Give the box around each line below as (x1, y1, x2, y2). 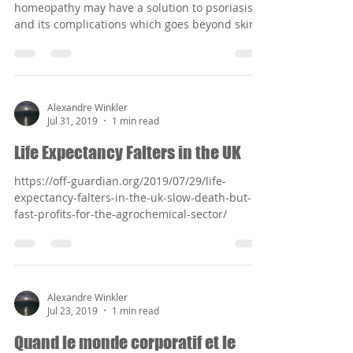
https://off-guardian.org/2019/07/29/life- (14, 173, 226, 188)
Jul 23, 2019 (47, 304, 98, 317)
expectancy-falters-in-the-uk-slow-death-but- (14, 190, 251, 205)
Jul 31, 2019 (47, 114, 98, 127)
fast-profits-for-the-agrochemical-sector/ (14, 206, 227, 221)
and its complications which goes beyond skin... (14, 17, 266, 32)
